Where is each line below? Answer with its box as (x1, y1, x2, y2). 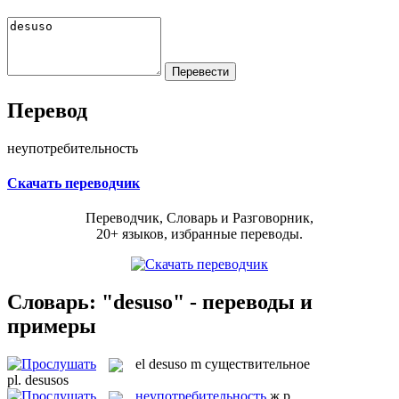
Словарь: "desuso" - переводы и (7, 289, 313, 313)
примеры (7, 313, 96, 338)
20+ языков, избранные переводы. (96, 226, 303, 242)
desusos (25, 372, 69, 388)
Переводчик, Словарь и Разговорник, (85, 210, 313, 226)
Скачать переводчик (7, 175, 140, 191)
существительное (205, 355, 310, 371)
